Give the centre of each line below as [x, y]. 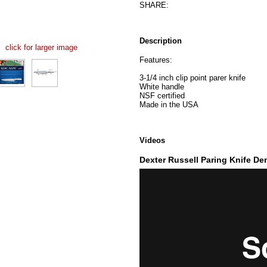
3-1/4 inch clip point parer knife [193, 77]
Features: [156, 60]
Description [161, 41]
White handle [162, 86]
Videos [152, 140]
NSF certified [162, 95]
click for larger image [41, 47]
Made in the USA [169, 104]
